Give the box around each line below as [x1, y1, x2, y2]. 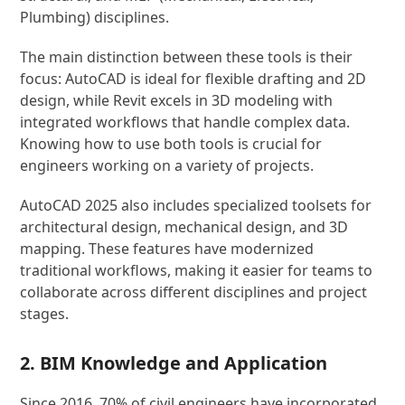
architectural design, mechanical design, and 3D [20, 217, 349, 237]
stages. [20, 304, 70, 324]
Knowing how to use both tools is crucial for [20, 134, 323, 154]
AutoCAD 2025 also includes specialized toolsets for [20, 195, 372, 215]
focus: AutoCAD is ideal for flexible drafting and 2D [20, 69, 367, 89]
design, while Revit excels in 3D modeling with [20, 90, 334, 110]
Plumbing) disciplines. [20, 7, 170, 27]
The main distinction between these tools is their [20, 47, 353, 67]
